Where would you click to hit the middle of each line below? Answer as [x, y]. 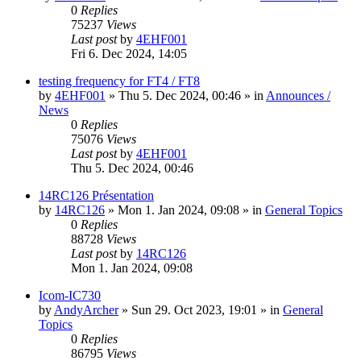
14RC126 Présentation [96, 196]
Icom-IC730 [70, 296]
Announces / [298, 96]
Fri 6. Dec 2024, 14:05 [129, 54]
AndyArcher [86, 310]
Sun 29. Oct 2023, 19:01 [194, 310]
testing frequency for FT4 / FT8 [119, 81]
